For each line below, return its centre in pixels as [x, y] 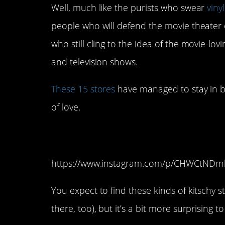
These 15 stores [83, 89]
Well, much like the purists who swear [129, 8]
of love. [66, 107]
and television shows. [95, 62]
